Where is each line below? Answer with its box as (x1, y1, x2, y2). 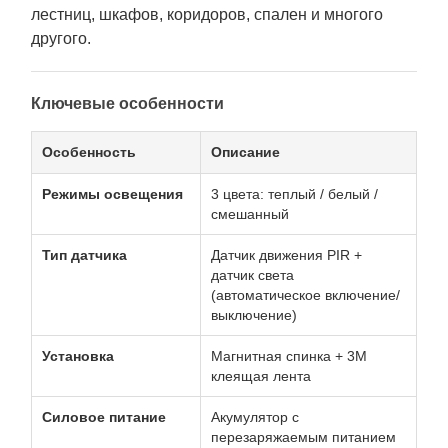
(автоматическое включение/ (211, 287, 400, 303)
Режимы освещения (42, 186, 183, 202)
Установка (42, 348, 114, 364)
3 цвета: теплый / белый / (211, 186, 378, 202)
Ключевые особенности (31, 95, 224, 112)
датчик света (211, 267, 294, 283)
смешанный (211, 206, 289, 222)
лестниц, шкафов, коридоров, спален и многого (31, 6, 383, 23)
